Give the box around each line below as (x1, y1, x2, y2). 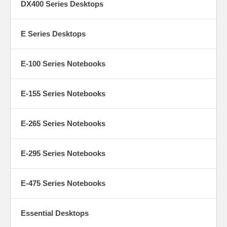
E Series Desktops (21, 29, 86, 38)
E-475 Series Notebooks (21, 178, 105, 187)
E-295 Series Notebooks (21, 148, 105, 158)
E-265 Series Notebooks (21, 119, 105, 128)
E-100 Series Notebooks (21, 59, 105, 68)
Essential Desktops (21, 208, 89, 217)
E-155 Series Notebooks (21, 89, 105, 98)
